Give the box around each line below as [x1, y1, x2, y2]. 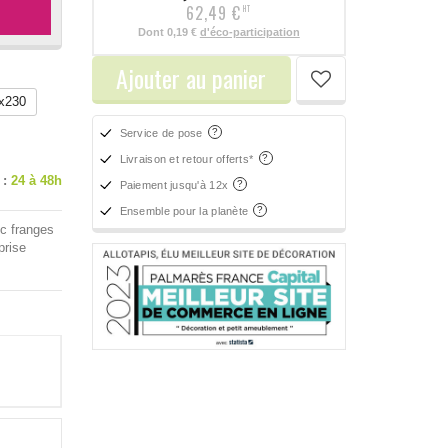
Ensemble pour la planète [119, 204, 252, 217]
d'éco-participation [199, 25, 300, 38]
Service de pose [119, 126, 207, 139]
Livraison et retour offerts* [119, 152, 257, 165]
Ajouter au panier [116, 59, 267, 96]
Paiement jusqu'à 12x [119, 178, 232, 191]
